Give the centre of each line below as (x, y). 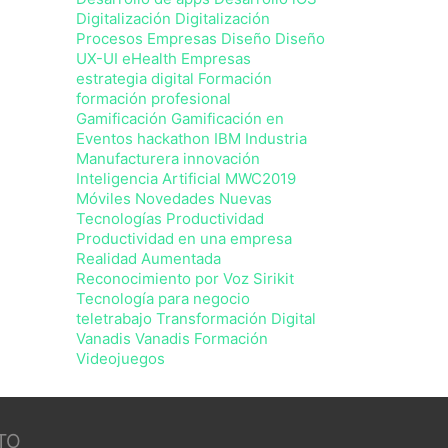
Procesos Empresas (146, 38)
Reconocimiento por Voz (162, 278)
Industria (276, 138)
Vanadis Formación (201, 338)
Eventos (104, 138)
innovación (221, 158)
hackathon (173, 138)
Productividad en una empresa (184, 238)
